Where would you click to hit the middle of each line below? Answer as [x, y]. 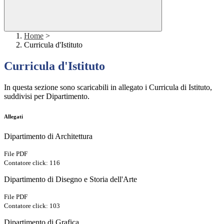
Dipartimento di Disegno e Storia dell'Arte [70, 179]
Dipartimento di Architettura [48, 136]
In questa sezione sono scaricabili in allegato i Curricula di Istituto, [108, 87]
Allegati [13, 117]
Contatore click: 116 [32, 163]
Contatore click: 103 [32, 206]
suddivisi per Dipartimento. [47, 96]
